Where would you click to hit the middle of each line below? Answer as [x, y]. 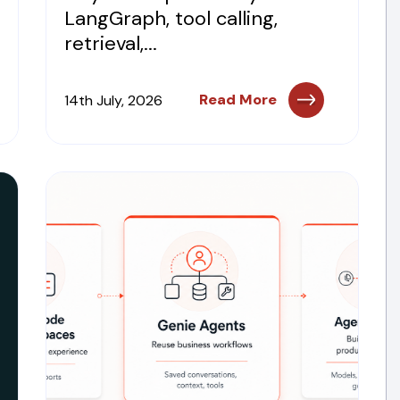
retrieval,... [110, 43]
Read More [238, 100]
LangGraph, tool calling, [171, 18]
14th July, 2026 [113, 100]
